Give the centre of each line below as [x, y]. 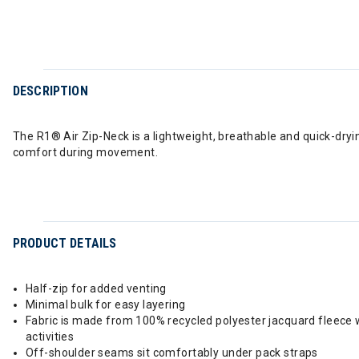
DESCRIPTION [50, 91]
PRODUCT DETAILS [65, 243]
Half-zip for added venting [96, 288]
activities [50, 337]
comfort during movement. [86, 152]
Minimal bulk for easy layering [106, 305]
